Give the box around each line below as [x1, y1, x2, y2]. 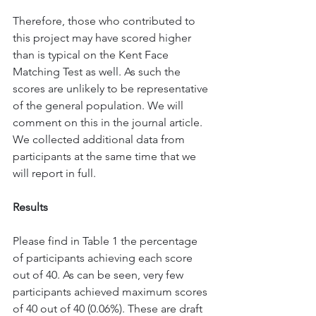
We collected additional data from [13, 133, 188, 146]
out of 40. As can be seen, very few [13, 268, 186, 281]
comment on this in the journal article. [13, 116, 205, 129]
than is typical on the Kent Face [13, 48, 171, 61]
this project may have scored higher [13, 31, 194, 44]
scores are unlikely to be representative [13, 82, 211, 95]
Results [13, 200, 48, 214]
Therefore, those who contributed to [13, 14, 198, 28]
